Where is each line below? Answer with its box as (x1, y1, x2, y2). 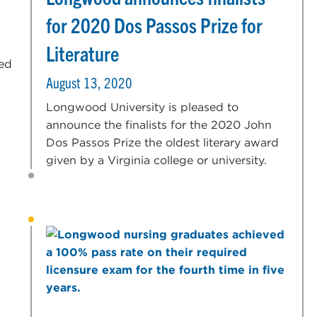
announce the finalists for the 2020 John (46, 117, 272, 132)
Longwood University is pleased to (46, 100, 239, 114)
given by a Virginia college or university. (46, 153, 267, 167)
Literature (46, 40, 120, 66)
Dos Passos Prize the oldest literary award (46, 135, 279, 149)
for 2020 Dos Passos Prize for (46, 11, 263, 38)
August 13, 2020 (46, 73, 133, 91)
